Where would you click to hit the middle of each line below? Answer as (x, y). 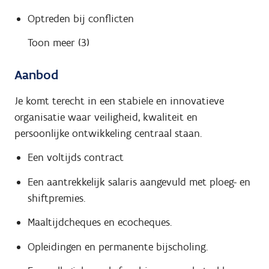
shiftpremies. (56, 198)
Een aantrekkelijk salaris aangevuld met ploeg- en (139, 182)
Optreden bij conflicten (80, 18)
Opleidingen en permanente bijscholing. (117, 246)
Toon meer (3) (58, 43)
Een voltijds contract (75, 158)
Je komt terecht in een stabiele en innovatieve (119, 101)
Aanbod (36, 75)
